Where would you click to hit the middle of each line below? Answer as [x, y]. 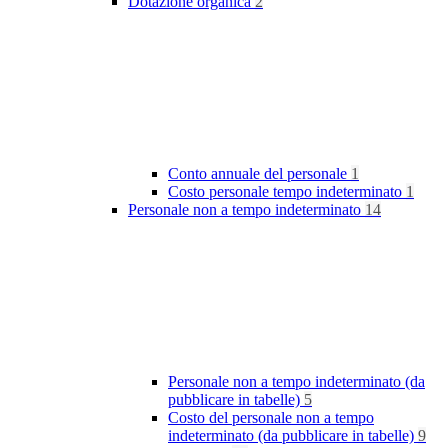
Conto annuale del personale [259, 174]
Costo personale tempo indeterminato [287, 192]
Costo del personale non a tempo [271, 418]
